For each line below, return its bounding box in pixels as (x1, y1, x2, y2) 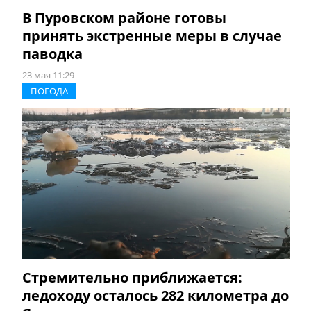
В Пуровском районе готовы (22, 8, 226, 28)
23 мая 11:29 (22, 69, 74, 82)
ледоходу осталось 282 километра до (22, 286, 289, 305)
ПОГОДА (31, 85, 68, 98)
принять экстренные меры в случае (22, 26, 282, 46)
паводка (22, 44, 83, 64)
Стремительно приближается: (22, 268, 242, 287)
